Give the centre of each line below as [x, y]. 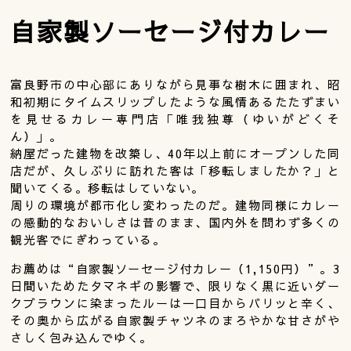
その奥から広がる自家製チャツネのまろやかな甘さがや [175, 320]
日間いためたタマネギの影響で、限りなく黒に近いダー [175, 286]
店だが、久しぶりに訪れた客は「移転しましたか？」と [175, 171]
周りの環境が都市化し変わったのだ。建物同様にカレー [175, 205]
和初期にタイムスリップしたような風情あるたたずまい [175, 102]
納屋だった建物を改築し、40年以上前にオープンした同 [175, 154]
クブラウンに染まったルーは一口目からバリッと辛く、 [175, 303]
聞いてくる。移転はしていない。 [107, 188]
